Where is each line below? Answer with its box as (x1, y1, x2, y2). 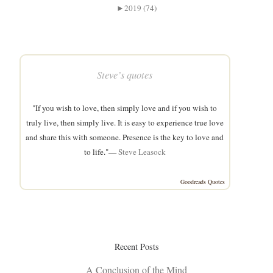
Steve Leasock (118, 146, 166, 157)
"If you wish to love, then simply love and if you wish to (32, 102, 218, 113)
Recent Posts (114, 240, 159, 252)
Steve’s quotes (97, 67, 153, 81)
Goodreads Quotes (180, 177, 225, 186)
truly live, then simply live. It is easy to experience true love (26, 116, 224, 128)
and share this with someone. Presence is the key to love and (26, 131, 224, 143)
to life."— (83, 146, 118, 157)
